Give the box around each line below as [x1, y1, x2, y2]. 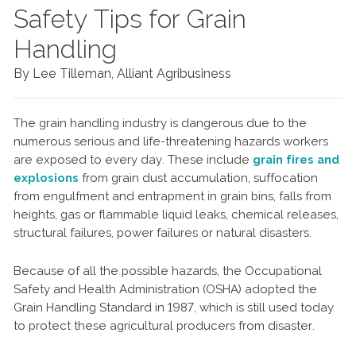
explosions [14, 170, 79, 185]
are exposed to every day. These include [14, 152, 253, 167]
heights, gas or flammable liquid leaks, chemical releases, [14, 207, 339, 222]
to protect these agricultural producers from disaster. [14, 318, 315, 333]
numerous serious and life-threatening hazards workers [14, 133, 328, 149]
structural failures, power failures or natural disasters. [14, 225, 311, 240]
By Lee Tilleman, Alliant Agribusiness [14, 65, 231, 81]
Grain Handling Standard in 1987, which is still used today [14, 300, 334, 315]
